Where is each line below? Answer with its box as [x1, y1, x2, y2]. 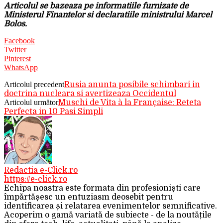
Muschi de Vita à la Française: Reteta [58, 98, 201, 107]
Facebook [4, 36, 35, 45]
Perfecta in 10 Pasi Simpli [4, 107, 103, 116]
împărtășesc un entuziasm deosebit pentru [4, 192, 173, 202]
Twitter [4, 45, 26, 54]
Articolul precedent [4, 80, 64, 89]
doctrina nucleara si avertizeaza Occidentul [4, 89, 176, 98]
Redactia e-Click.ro [4, 165, 78, 175]
